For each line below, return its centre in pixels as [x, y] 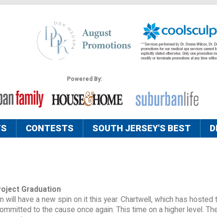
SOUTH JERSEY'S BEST [142, 128]
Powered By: [84, 79]
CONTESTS [50, 128]
